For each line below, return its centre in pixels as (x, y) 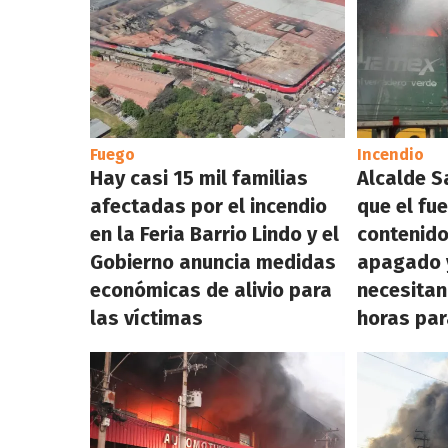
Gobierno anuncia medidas (212, 261)
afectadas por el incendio (208, 205)
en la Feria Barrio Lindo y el (214, 233)
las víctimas (146, 317)
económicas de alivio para (210, 289)
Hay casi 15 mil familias (198, 177)
